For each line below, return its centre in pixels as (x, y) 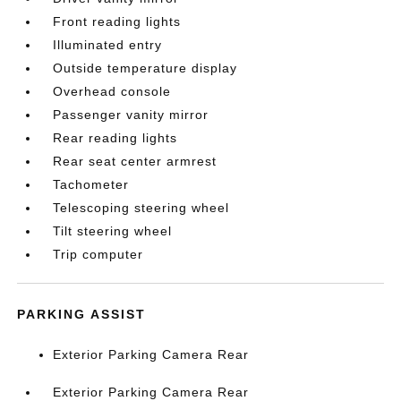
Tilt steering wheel (113, 230)
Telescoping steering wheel (141, 207)
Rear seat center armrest (135, 161)
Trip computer (98, 254)
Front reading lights (117, 21)
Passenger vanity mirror (131, 114)
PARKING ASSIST (82, 314)
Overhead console (112, 91)
